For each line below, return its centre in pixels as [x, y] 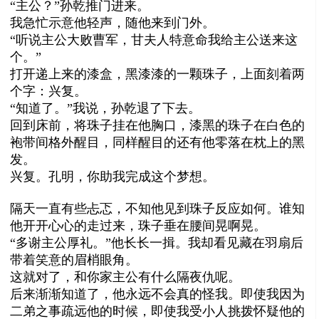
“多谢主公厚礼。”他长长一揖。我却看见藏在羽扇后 [157, 242]
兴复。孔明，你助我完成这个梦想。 [113, 176]
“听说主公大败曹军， [71, 40]
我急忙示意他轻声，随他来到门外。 [113, 22]
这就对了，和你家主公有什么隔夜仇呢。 [126, 277]
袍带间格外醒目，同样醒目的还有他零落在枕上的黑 [158, 142]
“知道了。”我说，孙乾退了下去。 [106, 108]
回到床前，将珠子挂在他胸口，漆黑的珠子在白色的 [158, 125]
